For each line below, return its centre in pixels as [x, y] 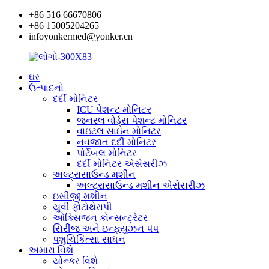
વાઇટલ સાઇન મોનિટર [119, 131]
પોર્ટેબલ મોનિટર [107, 153]
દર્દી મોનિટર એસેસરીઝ [122, 164]
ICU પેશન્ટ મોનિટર [114, 110]
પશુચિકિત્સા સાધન [89, 239]
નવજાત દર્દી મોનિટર [116, 142]
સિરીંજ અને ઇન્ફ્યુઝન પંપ [106, 228]
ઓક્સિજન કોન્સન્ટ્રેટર [100, 218]
